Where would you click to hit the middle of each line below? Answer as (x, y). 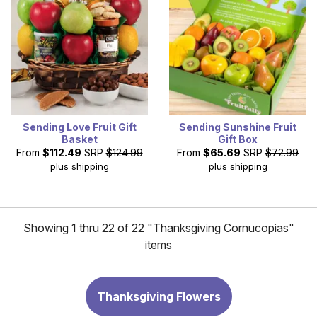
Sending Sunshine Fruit (238, 127)
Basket (79, 139)
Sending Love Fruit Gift (79, 127)
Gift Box (238, 139)
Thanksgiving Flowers (158, 296)
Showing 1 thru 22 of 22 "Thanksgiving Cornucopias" (158, 227)
